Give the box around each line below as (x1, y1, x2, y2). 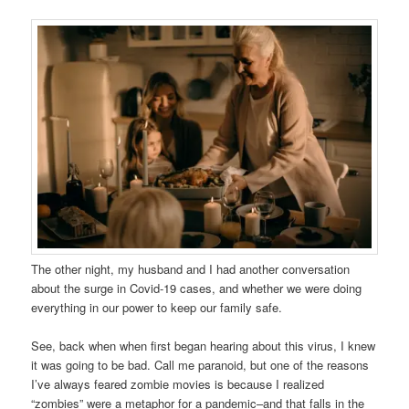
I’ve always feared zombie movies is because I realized (31, 375, 325, 393)
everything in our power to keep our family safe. (31, 299, 283, 317)
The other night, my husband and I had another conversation (31, 260, 351, 278)
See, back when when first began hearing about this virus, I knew (31, 337, 376, 355)
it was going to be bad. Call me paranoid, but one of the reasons (31, 356, 370, 374)
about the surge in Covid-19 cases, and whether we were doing (31, 279, 362, 298)
